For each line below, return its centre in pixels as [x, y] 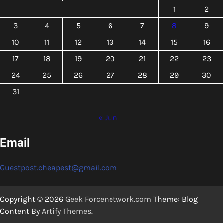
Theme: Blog [174, 199]
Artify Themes [66, 211]
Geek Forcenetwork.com [108, 199]
